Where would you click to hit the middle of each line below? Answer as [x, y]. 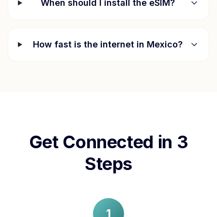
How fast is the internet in [90, 44]
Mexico [162, 44]
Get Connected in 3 [108, 142]
